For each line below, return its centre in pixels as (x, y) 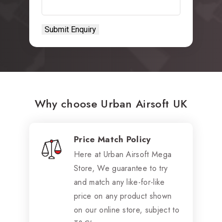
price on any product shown (123, 196)
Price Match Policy (112, 139)
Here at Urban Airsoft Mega (123, 154)
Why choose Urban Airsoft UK (111, 103)
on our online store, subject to (127, 210)
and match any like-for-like (119, 182)
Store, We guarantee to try (121, 168)
